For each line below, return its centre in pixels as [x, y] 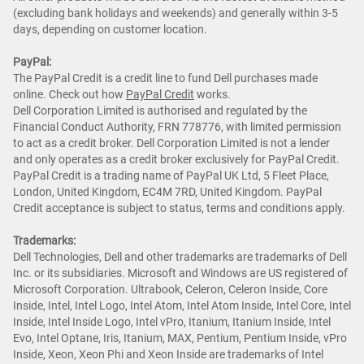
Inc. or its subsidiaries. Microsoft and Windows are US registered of [180, 273]
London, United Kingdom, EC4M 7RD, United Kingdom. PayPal [167, 192]
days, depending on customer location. [110, 30]
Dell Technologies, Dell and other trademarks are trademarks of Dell [180, 257]
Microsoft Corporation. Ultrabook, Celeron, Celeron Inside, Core [170, 290]
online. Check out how [69, 95]
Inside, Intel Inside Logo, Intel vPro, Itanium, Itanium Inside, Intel [172, 322]
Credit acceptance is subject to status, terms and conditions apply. [179, 208]
